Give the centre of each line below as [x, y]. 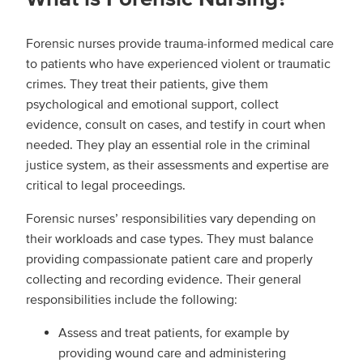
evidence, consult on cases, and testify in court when [176, 124]
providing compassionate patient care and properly [169, 259]
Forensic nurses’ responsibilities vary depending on [171, 218]
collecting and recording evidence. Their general [164, 279]
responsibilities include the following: [132, 299]
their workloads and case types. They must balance [170, 239]
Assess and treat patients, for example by [174, 333]
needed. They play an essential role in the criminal [168, 145]
